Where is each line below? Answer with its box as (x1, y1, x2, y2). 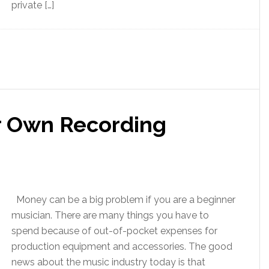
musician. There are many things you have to (11, 210, 209, 221)
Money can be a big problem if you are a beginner (11, 194, 235, 205)
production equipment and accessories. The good (11, 241, 232, 252)
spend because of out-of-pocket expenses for (11, 225, 217, 237)
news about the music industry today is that (11, 256, 205, 268)
